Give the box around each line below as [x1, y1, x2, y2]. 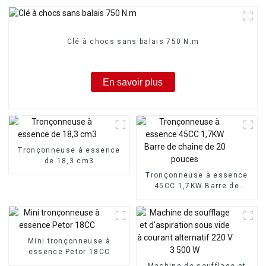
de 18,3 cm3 [44, 156, 94, 165]
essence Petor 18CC [28, 247, 110, 256]
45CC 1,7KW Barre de [154, 181, 240, 190]
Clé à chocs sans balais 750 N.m [66, 37, 199, 46]
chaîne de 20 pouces [154, 192, 239, 201]
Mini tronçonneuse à [27, 236, 110, 245]
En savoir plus [103, 77, 163, 87]
